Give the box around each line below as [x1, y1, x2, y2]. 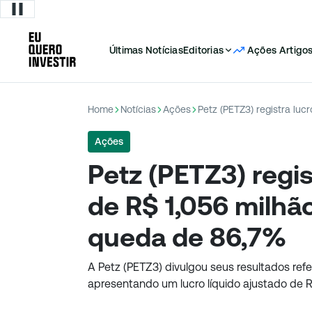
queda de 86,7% [88, 222, 286, 253]
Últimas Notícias [109, 45, 183, 56]
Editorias [182, 45, 224, 56]
